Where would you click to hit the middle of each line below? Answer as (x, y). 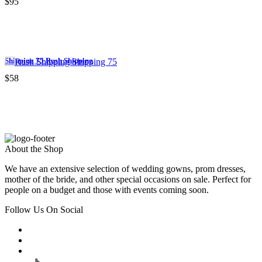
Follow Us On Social (44, 209)
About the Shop (34, 149)
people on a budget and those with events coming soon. (107, 189)
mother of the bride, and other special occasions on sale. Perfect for (128, 179)
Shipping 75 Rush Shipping (49, 60)
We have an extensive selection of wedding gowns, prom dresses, (125, 168)
